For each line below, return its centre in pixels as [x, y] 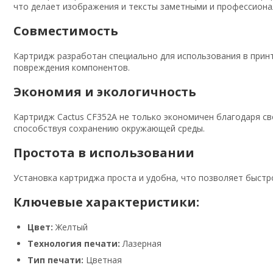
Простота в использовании [104, 152]
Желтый [70, 227]
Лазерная [141, 243]
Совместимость [66, 30]
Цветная [103, 260]
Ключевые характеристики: [106, 202]
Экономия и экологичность [105, 91]
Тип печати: [55, 260]
